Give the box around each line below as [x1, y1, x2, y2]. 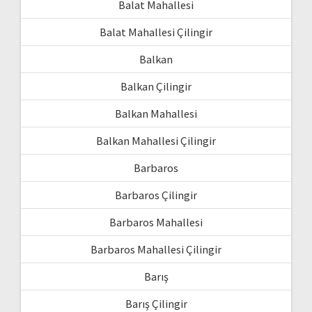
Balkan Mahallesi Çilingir [96, 133, 216, 148]
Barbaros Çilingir [115, 187, 197, 202]
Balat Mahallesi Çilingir [100, 24, 212, 39]
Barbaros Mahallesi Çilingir [91, 242, 221, 256]
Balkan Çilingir [120, 79, 192, 93]
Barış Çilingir [125, 296, 187, 311]
